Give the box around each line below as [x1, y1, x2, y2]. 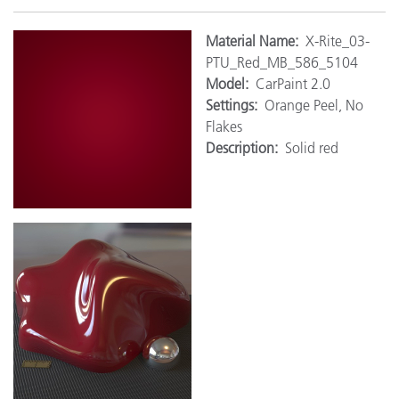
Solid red [285, 138, 338, 157]
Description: [206, 138, 285, 157]
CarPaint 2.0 [256, 74, 330, 93]
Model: [206, 74, 256, 93]
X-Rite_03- [305, 31, 370, 50]
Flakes [206, 117, 242, 135]
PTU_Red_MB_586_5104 [206, 53, 358, 71]
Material [206, 31, 256, 50]
